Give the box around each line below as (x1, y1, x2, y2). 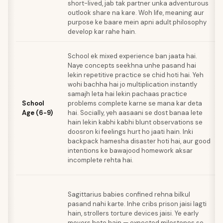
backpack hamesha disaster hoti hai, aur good (68, 137, 211, 145)
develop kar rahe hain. (68, 27, 136, 36)
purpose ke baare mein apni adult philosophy (68, 18, 207, 26)
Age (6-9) (22, 109, 53, 117)
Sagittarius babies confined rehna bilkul (68, 190, 190, 199)
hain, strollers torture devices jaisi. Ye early (68, 209, 199, 218)
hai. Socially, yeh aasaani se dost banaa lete (68, 109, 203, 117)
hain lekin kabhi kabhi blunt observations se (68, 118, 203, 126)
